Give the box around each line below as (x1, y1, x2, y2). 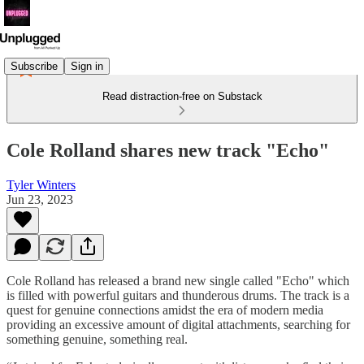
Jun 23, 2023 (6, 192, 73, 206)
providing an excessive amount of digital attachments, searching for (6, 317, 350, 331)
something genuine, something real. (6, 331, 188, 346)
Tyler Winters (6, 177, 76, 192)
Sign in (71, 59, 103, 72)
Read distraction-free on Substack (102, 90, 262, 102)
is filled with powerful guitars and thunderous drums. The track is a (6, 288, 349, 302)
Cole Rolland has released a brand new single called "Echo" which (6, 273, 349, 288)
